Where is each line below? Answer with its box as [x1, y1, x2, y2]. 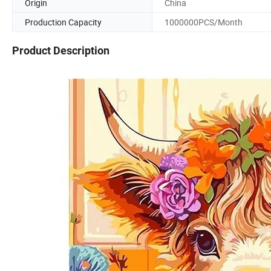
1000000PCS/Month [165, 16, 243, 28]
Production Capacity [25, 16, 102, 28]
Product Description [12, 44, 109, 57]
